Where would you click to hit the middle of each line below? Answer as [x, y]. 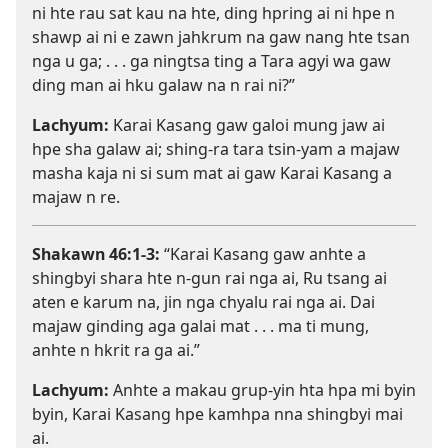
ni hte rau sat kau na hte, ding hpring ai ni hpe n [213, 13]
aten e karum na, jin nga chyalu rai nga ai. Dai [203, 302]
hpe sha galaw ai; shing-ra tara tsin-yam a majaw [216, 149]
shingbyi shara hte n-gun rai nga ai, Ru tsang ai [209, 278]
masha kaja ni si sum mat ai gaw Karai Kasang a [212, 173]
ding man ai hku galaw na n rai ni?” [163, 85]
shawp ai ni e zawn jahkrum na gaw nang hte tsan [221, 37]
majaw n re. [76, 197]
